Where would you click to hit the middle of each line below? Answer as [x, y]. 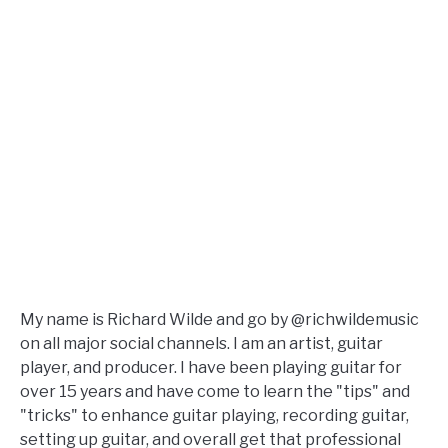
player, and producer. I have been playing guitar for [211, 368]
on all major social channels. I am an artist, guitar [201, 344]
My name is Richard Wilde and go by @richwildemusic [219, 320]
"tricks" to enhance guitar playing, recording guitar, [214, 416]
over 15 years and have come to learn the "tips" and [215, 392]
